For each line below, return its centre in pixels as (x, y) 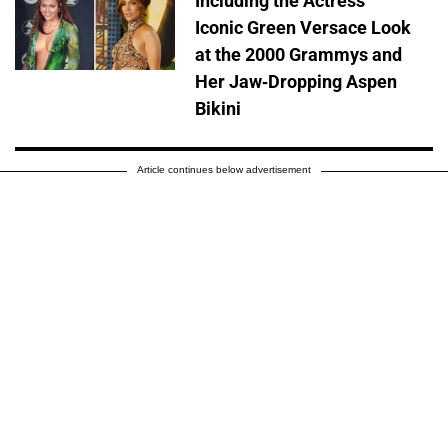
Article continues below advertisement (224, 170)
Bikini (218, 109)
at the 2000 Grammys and (298, 55)
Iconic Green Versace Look (303, 28)
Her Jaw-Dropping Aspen (296, 82)
